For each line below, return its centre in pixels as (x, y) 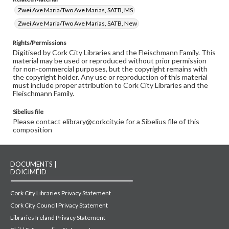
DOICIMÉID (28, 172)
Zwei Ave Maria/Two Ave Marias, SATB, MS (75, 10)
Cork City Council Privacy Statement (59, 205)
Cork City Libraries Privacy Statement (61, 193)
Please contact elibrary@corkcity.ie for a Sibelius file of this (106, 122)
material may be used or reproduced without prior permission (110, 61)
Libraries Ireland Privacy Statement (58, 218)
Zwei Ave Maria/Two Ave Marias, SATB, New (77, 24)
